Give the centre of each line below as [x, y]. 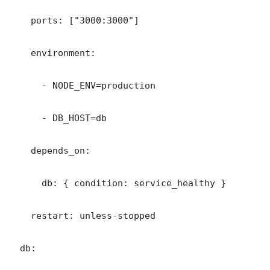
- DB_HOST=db [58, 118]
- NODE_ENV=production [82, 86]
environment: [52, 53]
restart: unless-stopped [82, 216]
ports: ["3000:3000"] [74, 20]
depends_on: [50, 151]
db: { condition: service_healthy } [118, 183]
